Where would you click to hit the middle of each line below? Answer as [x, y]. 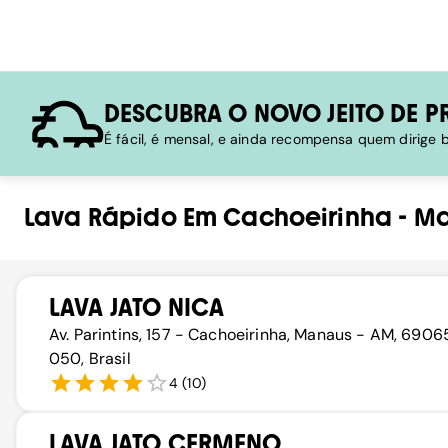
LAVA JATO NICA [137, 307]
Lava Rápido [100, 217]
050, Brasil [90, 358]
